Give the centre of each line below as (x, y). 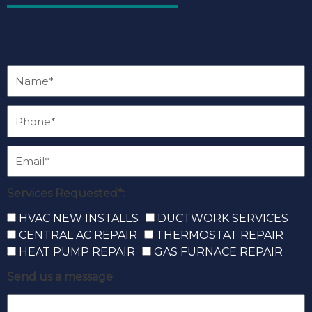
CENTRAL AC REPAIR (78, 235)
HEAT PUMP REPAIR (77, 252)
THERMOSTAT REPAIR (220, 235)
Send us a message (60, 277)
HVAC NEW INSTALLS (79, 219)
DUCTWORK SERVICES (223, 219)
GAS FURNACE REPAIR (218, 252)
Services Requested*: (66, 194)
